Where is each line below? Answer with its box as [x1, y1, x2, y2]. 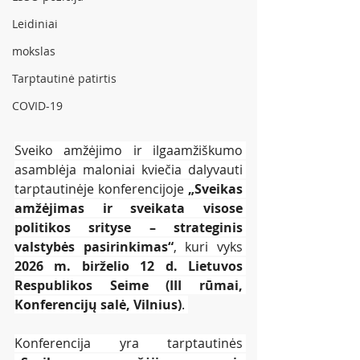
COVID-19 [12, 98, 63, 113]
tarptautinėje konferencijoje [14, 179, 188, 198]
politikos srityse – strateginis [14, 218, 243, 236]
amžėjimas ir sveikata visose [14, 198, 243, 217]
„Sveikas [188, 179, 243, 198]
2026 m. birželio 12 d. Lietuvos [14, 256, 243, 275]
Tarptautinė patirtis [12, 71, 117, 86]
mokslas [12, 43, 55, 59]
